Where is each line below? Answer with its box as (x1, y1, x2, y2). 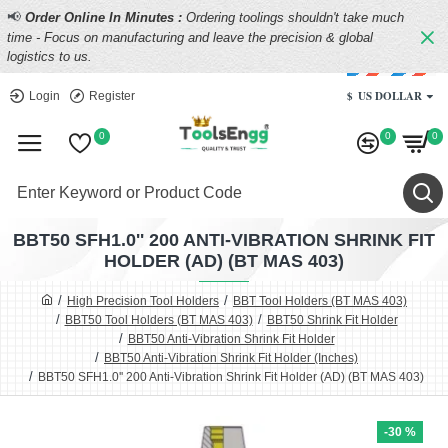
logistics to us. (7, 49, 92, 64)
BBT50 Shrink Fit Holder (266, 312, 398, 327)
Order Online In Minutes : (25, 10, 186, 25)
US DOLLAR (358, 87, 422, 104)
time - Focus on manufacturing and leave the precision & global (7, 30, 373, 45)
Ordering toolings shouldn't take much (186, 10, 404, 25)
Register (89, 88, 135, 103)
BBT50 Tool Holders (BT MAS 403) (64, 312, 253, 327)
